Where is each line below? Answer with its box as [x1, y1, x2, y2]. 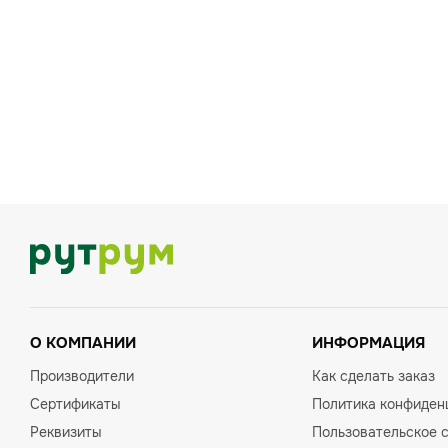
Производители [30, 367, 134, 385]
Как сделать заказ [312, 367, 436, 385]
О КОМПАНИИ [30, 333, 136, 353]
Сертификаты [30, 395, 121, 413]
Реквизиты [30, 423, 102, 441]
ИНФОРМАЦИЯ [312, 333, 426, 353]
